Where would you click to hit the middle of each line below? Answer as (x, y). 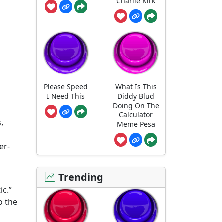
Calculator (136, 114)
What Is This (136, 86)
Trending (81, 177)
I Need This (66, 96)
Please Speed (66, 86)
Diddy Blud (136, 96)
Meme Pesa (136, 124)
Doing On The (136, 105)
